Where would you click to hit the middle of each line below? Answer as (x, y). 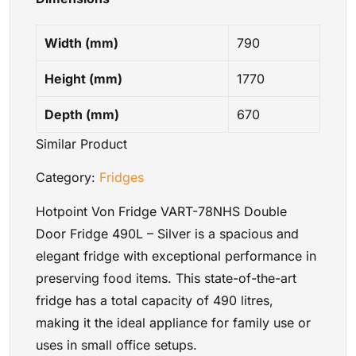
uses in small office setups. (116, 344)
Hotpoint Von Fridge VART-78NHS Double (161, 211)
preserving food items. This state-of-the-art (166, 278)
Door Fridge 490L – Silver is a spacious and (167, 233)
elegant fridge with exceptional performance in (176, 255)
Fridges (122, 178)
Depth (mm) (82, 115)
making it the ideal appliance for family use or (173, 322)
